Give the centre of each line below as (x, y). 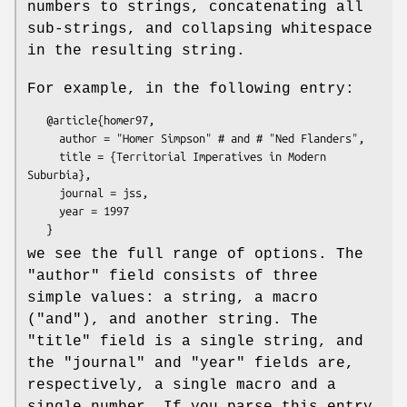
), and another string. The (200, 319)
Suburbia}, (59, 174)
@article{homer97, (37, 119)
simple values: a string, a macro (173, 298)
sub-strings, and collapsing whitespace (200, 29)
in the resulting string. (136, 50)
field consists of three (209, 276)
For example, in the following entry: (191, 89)
